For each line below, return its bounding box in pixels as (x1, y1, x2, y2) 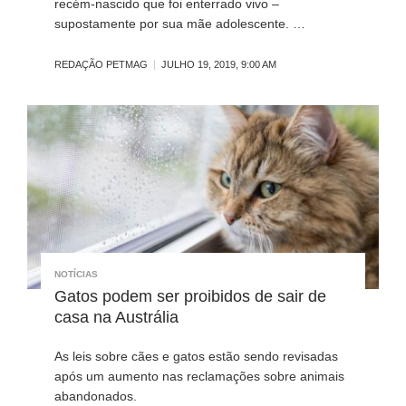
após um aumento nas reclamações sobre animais (54, 369, 344, 384)
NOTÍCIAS (54, 269, 98, 280)
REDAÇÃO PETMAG (54, 58, 148, 70)
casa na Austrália (54, 308, 179, 327)
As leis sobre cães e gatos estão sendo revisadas (54, 349, 338, 364)
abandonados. (54, 389, 137, 404)
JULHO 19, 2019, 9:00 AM (161, 58, 276, 70)
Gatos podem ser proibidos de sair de (54, 287, 326, 306)
